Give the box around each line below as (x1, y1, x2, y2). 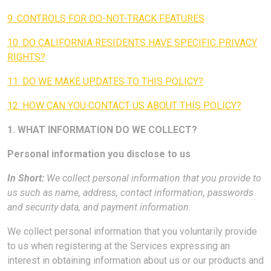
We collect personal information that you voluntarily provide (7, 226, 257, 237)
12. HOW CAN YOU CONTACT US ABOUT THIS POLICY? (7, 100, 241, 111)
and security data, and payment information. (7, 201, 191, 213)
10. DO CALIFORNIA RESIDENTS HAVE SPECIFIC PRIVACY (7, 37, 257, 48)
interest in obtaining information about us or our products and (7, 255, 264, 266)
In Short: (7, 172, 44, 184)
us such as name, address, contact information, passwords (7, 187, 253, 198)
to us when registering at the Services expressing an (7, 240, 230, 252)
